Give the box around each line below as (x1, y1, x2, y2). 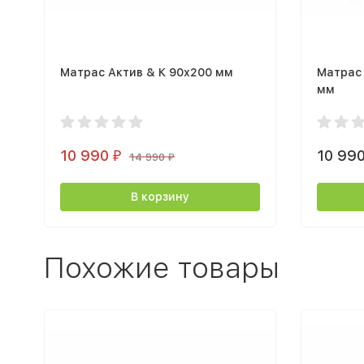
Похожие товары (43, 250, 279, 285)
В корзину (130, 189, 189, 203)
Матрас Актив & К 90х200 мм (59, 65, 233, 79)
